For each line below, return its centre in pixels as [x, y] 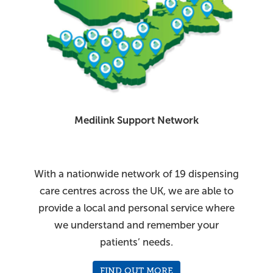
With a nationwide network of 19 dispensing [136, 174]
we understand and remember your [136, 225]
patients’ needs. [136, 243]
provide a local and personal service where [136, 208]
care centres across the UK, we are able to [136, 191]
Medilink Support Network [136, 121]
